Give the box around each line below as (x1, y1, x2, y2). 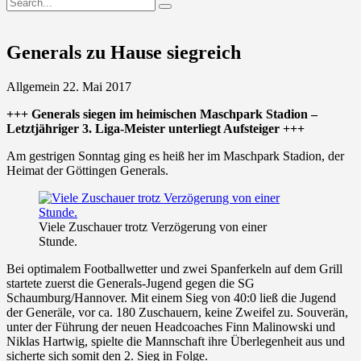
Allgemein (6, 79, 60, 93)
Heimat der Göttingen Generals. (6, 163, 168, 177)
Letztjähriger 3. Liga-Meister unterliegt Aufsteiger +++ (6, 121, 305, 135)
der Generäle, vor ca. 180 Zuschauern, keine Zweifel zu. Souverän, (6, 305, 348, 319)
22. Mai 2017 (63, 79, 131, 93)
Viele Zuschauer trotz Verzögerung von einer (39, 219, 267, 234)
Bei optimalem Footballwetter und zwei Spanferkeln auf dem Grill (6, 261, 342, 276)
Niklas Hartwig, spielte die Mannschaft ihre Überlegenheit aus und (6, 334, 345, 348)
